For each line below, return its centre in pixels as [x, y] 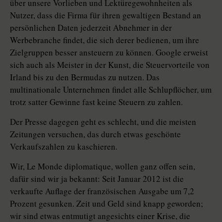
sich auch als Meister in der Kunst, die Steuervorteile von [110, 65]
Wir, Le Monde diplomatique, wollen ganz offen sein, [103, 166]
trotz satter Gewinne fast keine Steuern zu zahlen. [96, 102]
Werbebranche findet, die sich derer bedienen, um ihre [105, 40]
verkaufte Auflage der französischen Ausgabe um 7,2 [102, 191]
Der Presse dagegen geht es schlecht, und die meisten [103, 122]
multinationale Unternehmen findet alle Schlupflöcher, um [111, 90]
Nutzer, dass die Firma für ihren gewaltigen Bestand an [106, 15]
